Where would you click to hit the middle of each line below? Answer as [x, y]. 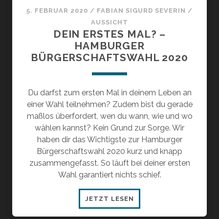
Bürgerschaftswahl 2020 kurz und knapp [109, 152]
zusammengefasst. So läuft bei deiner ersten [109, 163]
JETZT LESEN [109, 199]
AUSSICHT [109, 22]
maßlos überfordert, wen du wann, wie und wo [109, 116]
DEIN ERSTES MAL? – [109, 34]
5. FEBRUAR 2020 [57, 11]
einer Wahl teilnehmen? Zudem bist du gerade [109, 105]
